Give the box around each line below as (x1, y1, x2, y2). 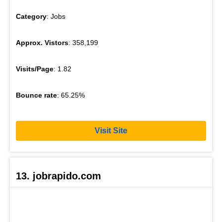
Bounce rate (16, 91, 57, 99)
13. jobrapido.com (16, 170, 101, 181)
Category (16, 12, 47, 20)
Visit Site (95, 126, 127, 135)
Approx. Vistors (16, 38, 68, 47)
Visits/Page (16, 64, 54, 73)
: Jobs (47, 12, 65, 20)
